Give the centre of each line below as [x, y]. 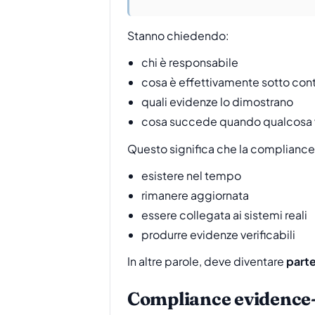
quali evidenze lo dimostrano [217, 102]
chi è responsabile [190, 63]
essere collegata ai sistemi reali [224, 215]
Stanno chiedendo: [178, 35]
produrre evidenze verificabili [218, 235]
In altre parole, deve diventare [207, 262]
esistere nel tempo [191, 176]
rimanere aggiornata [195, 195]
